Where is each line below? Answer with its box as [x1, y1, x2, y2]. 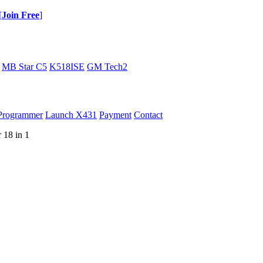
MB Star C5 [2, 62, 47, 72]
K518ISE [49, 62, 85, 72]
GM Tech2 [87, 62, 127, 72]
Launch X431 [45, 110, 97, 120]
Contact [134, 110, 163, 120]
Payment [99, 110, 131, 120]
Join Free [2, 10, 39, 20]
